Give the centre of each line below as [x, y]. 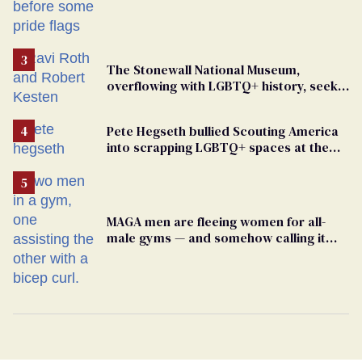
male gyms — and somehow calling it [216, 237]
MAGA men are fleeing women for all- [216, 221]
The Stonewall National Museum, [203, 69]
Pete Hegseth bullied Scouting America [223, 130]
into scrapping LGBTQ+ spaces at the [218, 147]
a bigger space [151, 101]
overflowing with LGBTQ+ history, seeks [225, 85]
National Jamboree [163, 163]
